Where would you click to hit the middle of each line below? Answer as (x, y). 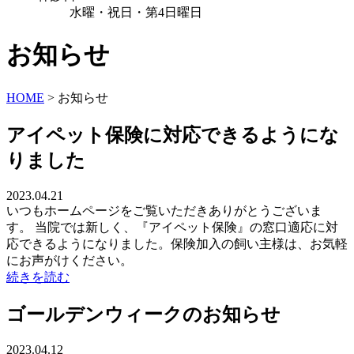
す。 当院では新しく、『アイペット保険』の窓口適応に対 (172, 227)
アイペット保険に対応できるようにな (173, 135)
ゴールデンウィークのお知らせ (143, 314)
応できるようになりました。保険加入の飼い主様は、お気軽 (177, 243)
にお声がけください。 (70, 260)
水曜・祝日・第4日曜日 (136, 12)
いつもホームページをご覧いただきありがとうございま (164, 210)
